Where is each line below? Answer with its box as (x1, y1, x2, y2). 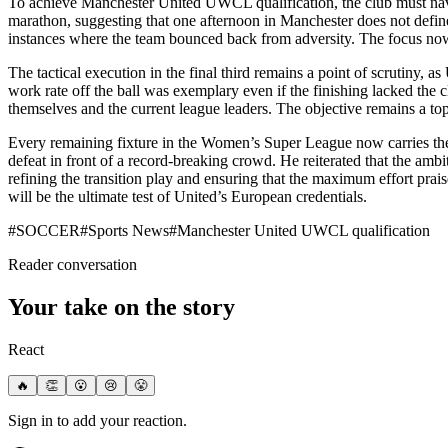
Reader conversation (8, 255, 137, 273)
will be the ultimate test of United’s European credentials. (8, 187, 367, 205)
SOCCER (16, 221, 80, 239)
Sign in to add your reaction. (8, 411, 187, 429)
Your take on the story (8, 293, 235, 320)
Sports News (88, 221, 169, 239)
